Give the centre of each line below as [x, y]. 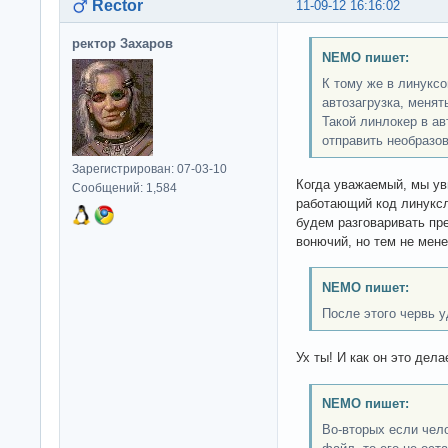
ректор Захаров [122, 44]
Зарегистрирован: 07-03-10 [149, 169]
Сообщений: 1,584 [124, 188]
